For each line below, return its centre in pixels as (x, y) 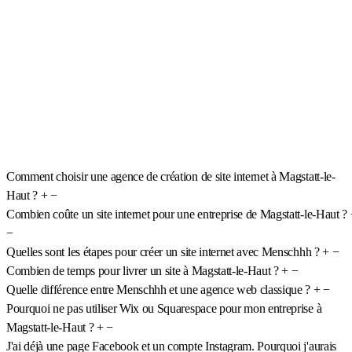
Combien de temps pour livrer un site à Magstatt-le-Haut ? (143, 270)
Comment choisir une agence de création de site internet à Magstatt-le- (171, 176)
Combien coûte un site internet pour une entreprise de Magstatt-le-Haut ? (177, 214)
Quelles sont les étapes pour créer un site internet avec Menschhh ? (163, 251)
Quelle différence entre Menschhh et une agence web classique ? (159, 289)
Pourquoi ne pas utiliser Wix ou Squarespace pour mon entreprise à (164, 308)
